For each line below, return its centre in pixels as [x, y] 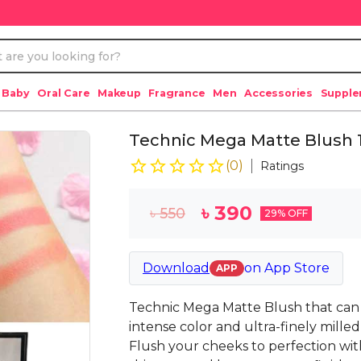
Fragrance [177, 93]
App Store [297, 268]
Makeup [119, 93]
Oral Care [64, 93]
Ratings [282, 166]
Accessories [279, 93]
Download [176, 268]
